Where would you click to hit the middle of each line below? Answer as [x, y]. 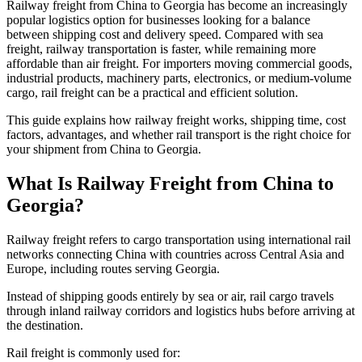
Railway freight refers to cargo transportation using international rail [179, 239]
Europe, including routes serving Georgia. [113, 268]
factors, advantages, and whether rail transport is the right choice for [179, 134]
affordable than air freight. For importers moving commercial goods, [179, 63]
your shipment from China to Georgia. [104, 149]
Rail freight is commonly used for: [93, 352]
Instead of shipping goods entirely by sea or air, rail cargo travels [170, 296]
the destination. [45, 325]
